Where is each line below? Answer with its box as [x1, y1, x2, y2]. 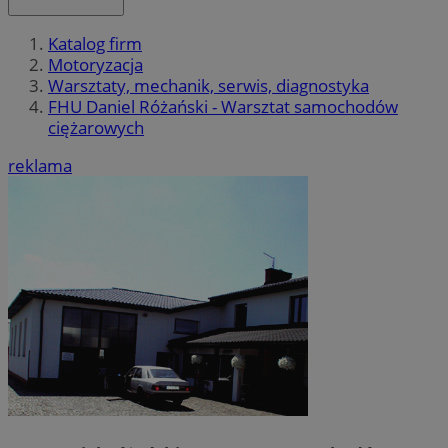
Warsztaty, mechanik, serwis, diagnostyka [48, 74, 369, 98]
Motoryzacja [48, 53, 143, 77]
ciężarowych [48, 116, 144, 140]
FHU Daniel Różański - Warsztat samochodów [48, 95, 398, 119]
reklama [8, 154, 72, 178]
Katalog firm [48, 32, 142, 56]
